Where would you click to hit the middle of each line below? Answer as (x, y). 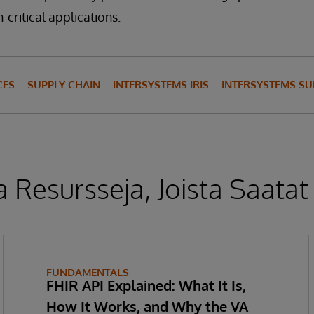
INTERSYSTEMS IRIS (161, 84)
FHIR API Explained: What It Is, (146, 285)
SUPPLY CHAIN (64, 84)
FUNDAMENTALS (87, 272)
